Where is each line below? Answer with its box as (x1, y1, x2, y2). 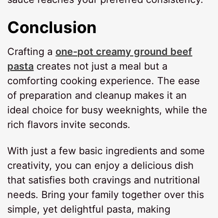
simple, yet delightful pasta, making (7, 203, 171, 215)
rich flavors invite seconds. (7, 118, 131, 130)
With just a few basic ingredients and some (7, 145, 205, 157)
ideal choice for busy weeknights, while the (7, 104, 208, 116)
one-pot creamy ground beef (55, 45, 193, 57)
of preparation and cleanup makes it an (7, 89, 187, 101)
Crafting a (7, 45, 56, 57)
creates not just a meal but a (34, 60, 168, 72)
